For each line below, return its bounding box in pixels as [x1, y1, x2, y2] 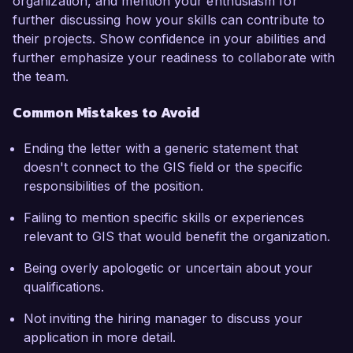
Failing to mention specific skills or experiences [24, 210, 304, 226]
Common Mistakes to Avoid [13, 102, 199, 124]
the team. [13, 69, 69, 85]
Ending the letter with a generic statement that [24, 140, 298, 157]
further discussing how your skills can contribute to [13, 12, 325, 28]
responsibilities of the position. [24, 178, 203, 195]
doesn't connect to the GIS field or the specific [24, 159, 303, 176]
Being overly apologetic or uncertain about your [24, 260, 313, 277]
